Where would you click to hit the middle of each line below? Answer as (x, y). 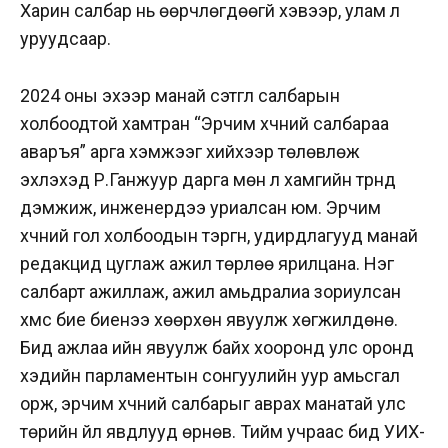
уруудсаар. (65, 39)
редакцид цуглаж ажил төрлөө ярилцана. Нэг (207, 263)
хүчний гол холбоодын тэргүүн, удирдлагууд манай (219, 235)
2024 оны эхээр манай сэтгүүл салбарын (180, 95)
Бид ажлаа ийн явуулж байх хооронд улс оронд (217, 347)
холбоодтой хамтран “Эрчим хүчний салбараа (204, 123)
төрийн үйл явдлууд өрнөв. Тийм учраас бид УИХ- (222, 431)
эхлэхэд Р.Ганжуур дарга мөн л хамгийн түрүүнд (208, 179)
